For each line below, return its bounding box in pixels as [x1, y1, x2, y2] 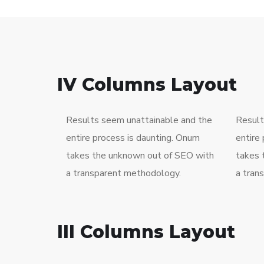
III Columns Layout [57, 220, 235, 243]
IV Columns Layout [57, 73, 237, 95]
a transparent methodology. [66, 166, 181, 180]
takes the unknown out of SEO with [66, 148, 214, 162]
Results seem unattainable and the [66, 113, 212, 127]
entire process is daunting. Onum [66, 131, 200, 144]
